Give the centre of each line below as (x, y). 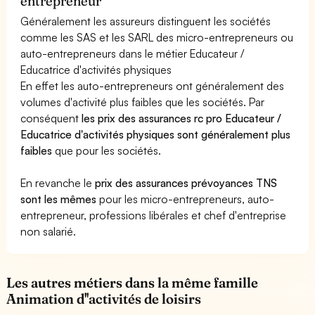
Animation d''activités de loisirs (104, 298)
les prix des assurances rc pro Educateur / (182, 118)
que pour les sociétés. (107, 150)
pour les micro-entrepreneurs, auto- (186, 199)
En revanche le (58, 182)
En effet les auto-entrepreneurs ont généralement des (153, 85)
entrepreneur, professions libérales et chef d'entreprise (154, 215)
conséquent (51, 118)
